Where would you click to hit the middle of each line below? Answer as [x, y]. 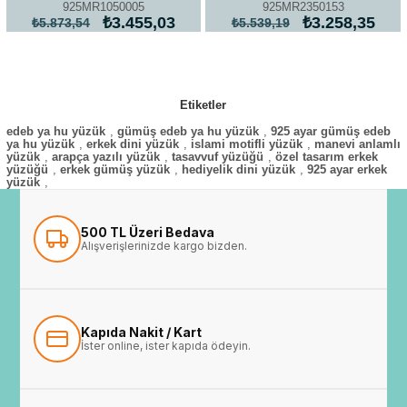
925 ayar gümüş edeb [330, 131]
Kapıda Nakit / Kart [142, 332]
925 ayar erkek [347, 169]
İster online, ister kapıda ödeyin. [166, 346]
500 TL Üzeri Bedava [148, 232]
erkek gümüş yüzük [114, 169]
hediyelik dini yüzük [238, 169]
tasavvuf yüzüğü [217, 157]
